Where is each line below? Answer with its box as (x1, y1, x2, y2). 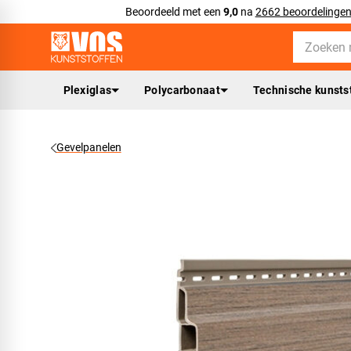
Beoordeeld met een (125, 5, 223, 18)
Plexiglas (63, 83, 112, 96)
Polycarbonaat (144, 83, 220, 96)
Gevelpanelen (56, 141, 121, 154)
